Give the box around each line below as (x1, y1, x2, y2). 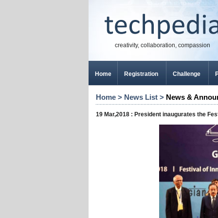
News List (124, 93, 158, 101)
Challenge (173, 71, 200, 77)
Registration (124, 71, 158, 77)
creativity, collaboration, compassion (114, 42, 210, 49)
